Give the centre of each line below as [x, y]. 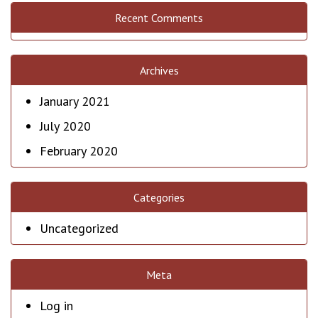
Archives [159, 70]
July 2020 [65, 126]
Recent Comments [159, 18]
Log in [56, 306]
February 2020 [79, 151]
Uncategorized [79, 228]
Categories [159, 197]
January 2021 [75, 101]
